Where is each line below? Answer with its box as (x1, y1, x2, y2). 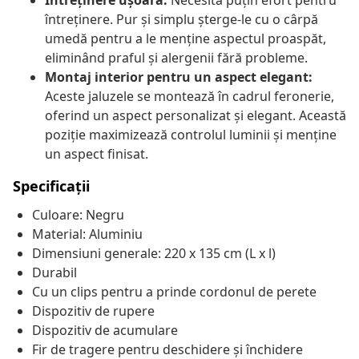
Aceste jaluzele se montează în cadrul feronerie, (45, 87, 334, 106)
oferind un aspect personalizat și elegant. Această (45, 107, 346, 125)
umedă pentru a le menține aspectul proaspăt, (45, 30, 326, 48)
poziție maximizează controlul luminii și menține (45, 126, 337, 144)
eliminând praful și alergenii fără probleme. (45, 49, 308, 67)
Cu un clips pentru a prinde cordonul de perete (32, 283, 317, 301)
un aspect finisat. (45, 145, 148, 163)
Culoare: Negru (32, 206, 124, 224)
